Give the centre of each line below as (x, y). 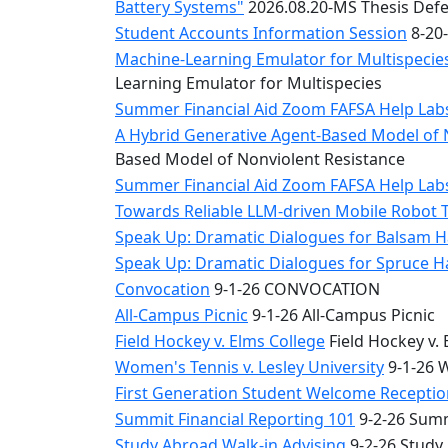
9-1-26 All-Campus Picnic (341, 315)
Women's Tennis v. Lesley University (249, 367)
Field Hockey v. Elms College (220, 341)
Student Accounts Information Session (261, 33)
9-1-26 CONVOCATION (295, 289)
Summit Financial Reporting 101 (235, 419)
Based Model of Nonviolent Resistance (260, 159)
